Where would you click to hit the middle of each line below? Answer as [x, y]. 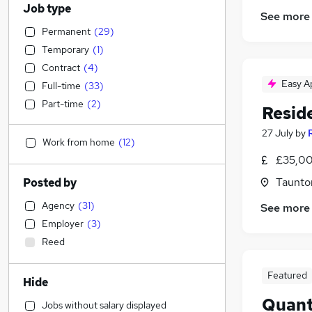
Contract [61, 68]
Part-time [63, 104]
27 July [278, 133]
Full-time [61, 86]
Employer [63, 224]
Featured [287, 275]
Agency [58, 205]
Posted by [50, 183]
